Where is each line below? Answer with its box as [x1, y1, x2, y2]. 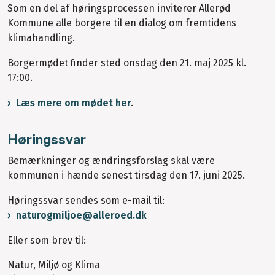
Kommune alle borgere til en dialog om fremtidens [7, 17, 236, 29]
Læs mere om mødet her [16, 96, 131, 109]
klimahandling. [7, 32, 75, 44]
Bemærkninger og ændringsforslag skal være [7, 154, 215, 166]
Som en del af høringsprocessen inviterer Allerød [7, 2, 231, 15]
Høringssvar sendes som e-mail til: [7, 194, 167, 206]
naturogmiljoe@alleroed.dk [16, 209, 147, 221]
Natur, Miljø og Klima [7, 259, 100, 271]
